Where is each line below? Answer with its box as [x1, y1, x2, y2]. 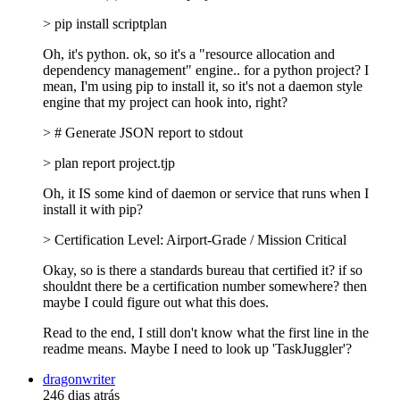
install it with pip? [43, 201, 143, 217]
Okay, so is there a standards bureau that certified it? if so [43, 262, 362, 278]
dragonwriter [43, 371, 115, 387]
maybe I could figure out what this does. [43, 294, 269, 310]
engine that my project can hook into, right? [43, 94, 287, 110]
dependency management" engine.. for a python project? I [43, 62, 369, 78]
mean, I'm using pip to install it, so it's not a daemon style [43, 78, 362, 94]
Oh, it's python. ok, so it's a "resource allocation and [43, 46, 335, 62]
